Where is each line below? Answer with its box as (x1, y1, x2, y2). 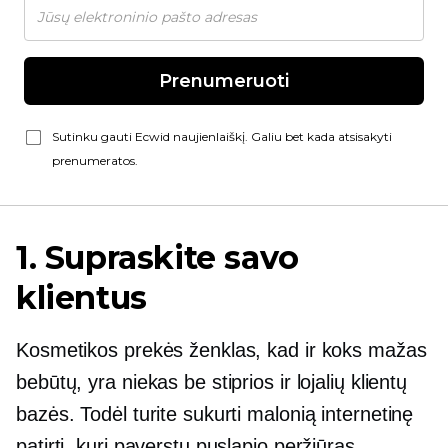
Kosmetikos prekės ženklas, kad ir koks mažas (16, 339, 427, 361)
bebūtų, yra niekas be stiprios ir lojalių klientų (16, 371, 408, 393)
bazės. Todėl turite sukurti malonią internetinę (16, 403, 414, 425)
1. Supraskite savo (16, 238, 299, 277)
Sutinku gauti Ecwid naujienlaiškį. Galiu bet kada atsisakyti (52, 129, 392, 144)
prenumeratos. (52, 153, 138, 168)
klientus (16, 278, 147, 317)
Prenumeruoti (159, 70, 289, 92)
